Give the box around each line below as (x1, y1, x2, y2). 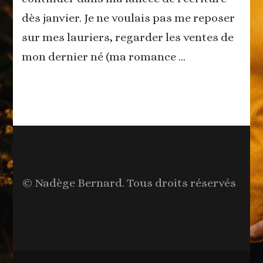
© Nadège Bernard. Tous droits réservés (22, 176, 237, 190)
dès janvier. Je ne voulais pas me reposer (22, 11, 235, 25)
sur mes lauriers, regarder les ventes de (22, 30, 234, 44)
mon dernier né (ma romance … (22, 49, 186, 63)
